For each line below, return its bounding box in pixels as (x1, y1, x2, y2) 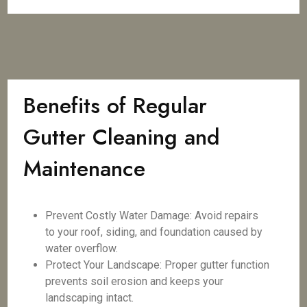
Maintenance (23, 153, 146, 184)
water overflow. (45, 242, 119, 255)
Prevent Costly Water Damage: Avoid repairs (45, 209, 259, 222)
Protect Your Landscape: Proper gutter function (45, 258, 270, 271)
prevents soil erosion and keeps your (45, 275, 224, 288)
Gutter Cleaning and (23, 121, 221, 153)
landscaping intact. (45, 291, 134, 304)
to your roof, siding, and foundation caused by (45, 225, 263, 238)
